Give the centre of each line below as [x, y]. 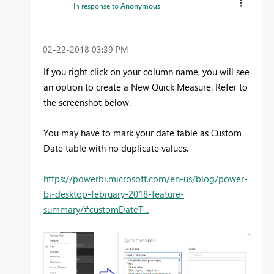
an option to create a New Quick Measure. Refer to [146, 87]
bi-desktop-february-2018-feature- [114, 194]
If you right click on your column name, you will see [146, 71]
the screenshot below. [87, 102]
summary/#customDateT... [96, 209]
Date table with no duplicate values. [116, 148]
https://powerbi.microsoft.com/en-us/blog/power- [146, 178]
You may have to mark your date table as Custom [143, 132]
